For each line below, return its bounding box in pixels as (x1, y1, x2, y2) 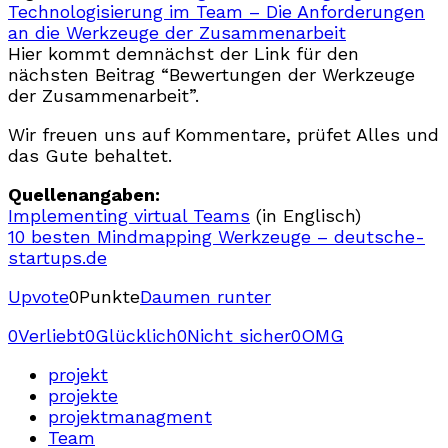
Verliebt (18, 324, 85, 346)
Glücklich (95, 324, 177, 346)
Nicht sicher (187, 324, 291, 346)
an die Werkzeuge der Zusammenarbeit (8, 21, 346, 43)
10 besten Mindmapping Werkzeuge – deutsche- (8, 225, 425, 247)
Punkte (79, 285, 140, 307)
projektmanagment (48, 405, 212, 427)
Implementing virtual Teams (8, 204, 250, 226)
